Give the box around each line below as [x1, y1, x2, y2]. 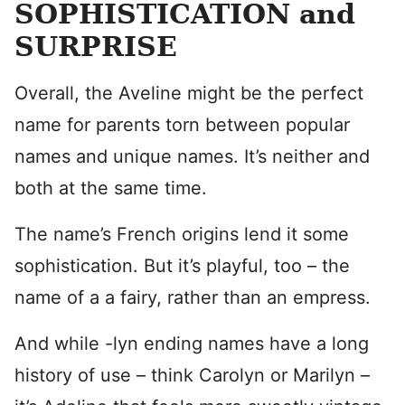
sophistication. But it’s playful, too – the [14, 255, 350, 277]
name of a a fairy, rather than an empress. [14, 287, 371, 308]
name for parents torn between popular [14, 114, 350, 136]
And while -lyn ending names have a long [14, 333, 369, 354]
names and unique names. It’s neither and [14, 146, 370, 167]
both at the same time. [14, 177, 212, 199]
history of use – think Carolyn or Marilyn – [14, 364, 370, 386]
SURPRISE [14, 31, 177, 62]
